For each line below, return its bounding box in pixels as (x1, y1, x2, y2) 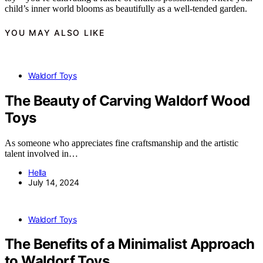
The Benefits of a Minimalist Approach (5, 235, 255, 253)
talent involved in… (5, 148, 78, 159)
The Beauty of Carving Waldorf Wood (5, 92, 250, 109)
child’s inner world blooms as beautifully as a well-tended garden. (5, 3, 247, 14)
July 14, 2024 (28, 177, 79, 187)
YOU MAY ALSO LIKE (5, 28, 105, 38)
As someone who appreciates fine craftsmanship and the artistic (5, 137, 238, 148)
